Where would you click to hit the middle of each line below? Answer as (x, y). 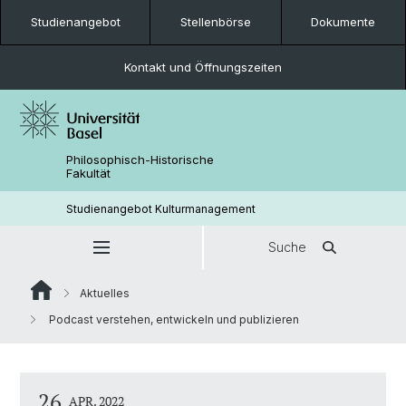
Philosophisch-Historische (140, 159)
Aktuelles (105, 293)
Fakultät (89, 173)
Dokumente (343, 22)
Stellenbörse (215, 22)
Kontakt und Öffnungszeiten (203, 67)
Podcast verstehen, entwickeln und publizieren (173, 319)
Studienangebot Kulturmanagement (161, 208)
